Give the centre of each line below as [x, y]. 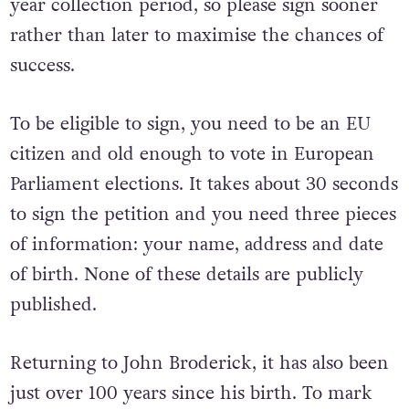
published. [53, 304]
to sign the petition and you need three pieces [203, 214]
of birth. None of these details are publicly [186, 274]
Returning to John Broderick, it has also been [199, 363]
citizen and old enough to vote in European [192, 154]
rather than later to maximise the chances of [196, 35]
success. [42, 65]
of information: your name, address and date [196, 244]
